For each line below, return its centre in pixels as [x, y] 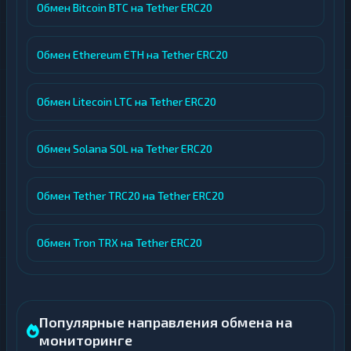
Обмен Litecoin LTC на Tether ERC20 [127, 101]
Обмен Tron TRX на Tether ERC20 [119, 242]
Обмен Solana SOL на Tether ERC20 [125, 148]
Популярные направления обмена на [166, 322]
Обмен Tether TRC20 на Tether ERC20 [130, 195]
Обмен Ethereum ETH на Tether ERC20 [132, 54]
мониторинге [86, 340]
